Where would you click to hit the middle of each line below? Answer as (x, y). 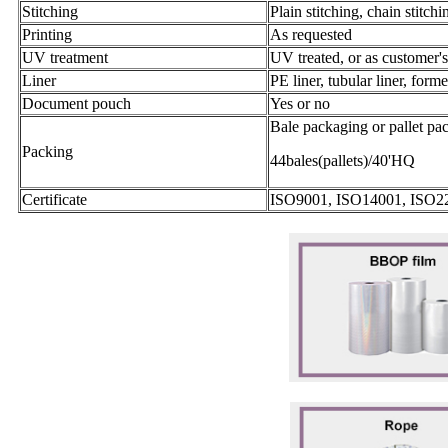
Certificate (54, 199)
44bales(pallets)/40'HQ (342, 160)
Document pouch (76, 103)
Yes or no (300, 103)
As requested (311, 34)
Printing (47, 34)
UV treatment (65, 57)
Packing (47, 151)
